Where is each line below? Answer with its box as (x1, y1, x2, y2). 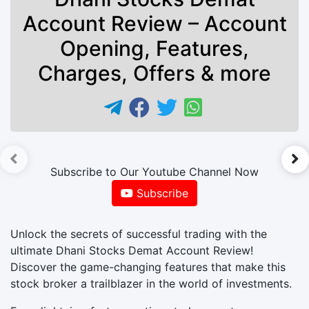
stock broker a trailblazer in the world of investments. (10, 276, 292, 290)
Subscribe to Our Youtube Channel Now (50, 164, 259, 179)
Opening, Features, (60, 35, 249, 61)
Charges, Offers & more (38, 60, 271, 86)
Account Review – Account (22, 10, 287, 36)
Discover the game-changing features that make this (10, 259, 286, 274)
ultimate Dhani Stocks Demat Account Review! (10, 243, 253, 257)
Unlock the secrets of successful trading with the (10, 226, 267, 241)
